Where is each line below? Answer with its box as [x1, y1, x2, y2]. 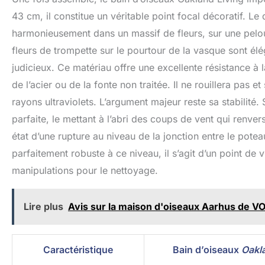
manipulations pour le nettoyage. [12, 164, 158, 177]
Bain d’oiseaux [173, 244, 241, 256]
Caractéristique [43, 244, 113, 256]
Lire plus [24, 201, 63, 213]
